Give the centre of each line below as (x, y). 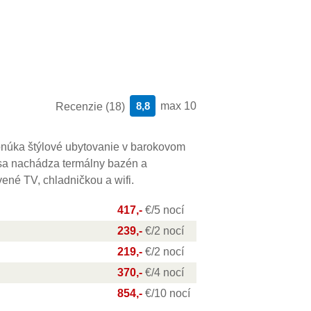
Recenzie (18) (90, 107)
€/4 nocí (165, 272)
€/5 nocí (165, 210)
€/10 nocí (168, 293)
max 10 (178, 106)
